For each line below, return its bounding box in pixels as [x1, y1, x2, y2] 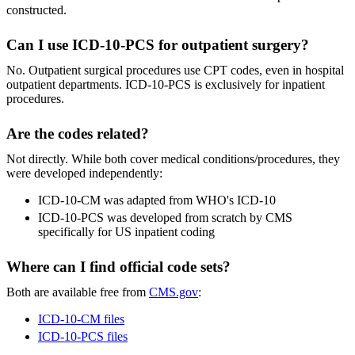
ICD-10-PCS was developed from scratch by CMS [38, 210, 292, 224]
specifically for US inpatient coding [38, 224, 215, 239]
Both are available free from [6, 284, 149, 299]
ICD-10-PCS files [38, 329, 128, 343]
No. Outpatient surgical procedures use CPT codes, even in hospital [6, 63, 344, 77]
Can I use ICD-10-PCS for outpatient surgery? [6, 36, 309, 53]
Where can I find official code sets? [6, 258, 231, 275]
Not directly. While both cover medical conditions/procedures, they [6, 151, 340, 166]
